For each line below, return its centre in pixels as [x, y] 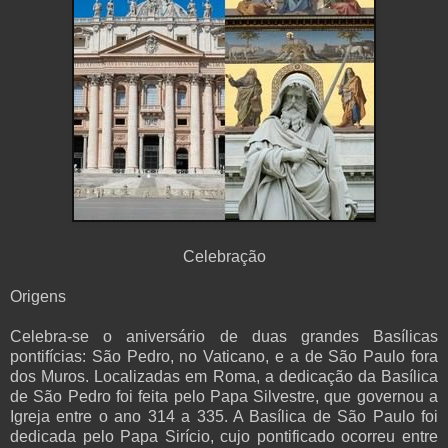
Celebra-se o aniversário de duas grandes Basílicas [224, 336]
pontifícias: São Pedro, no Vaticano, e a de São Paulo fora [224, 356]
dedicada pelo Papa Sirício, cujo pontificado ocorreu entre [224, 436]
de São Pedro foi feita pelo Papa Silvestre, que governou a [224, 396]
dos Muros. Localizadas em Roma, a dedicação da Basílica [224, 376]
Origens [38, 296]
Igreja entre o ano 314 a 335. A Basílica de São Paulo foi [224, 416]
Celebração [224, 256]
